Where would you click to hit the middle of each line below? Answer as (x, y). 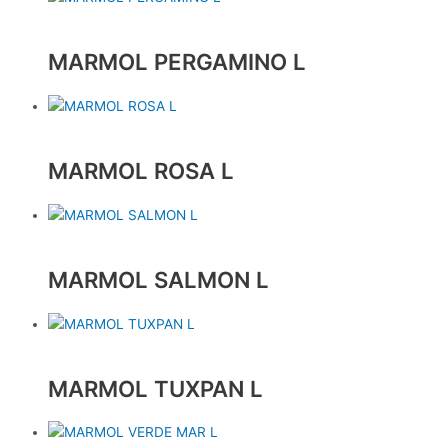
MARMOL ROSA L (141, 171)
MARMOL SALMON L (158, 280)
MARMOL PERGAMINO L (177, 62)
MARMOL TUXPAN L (155, 388)
